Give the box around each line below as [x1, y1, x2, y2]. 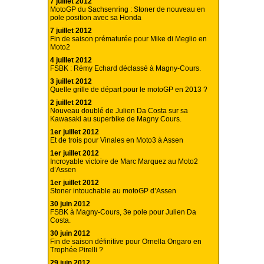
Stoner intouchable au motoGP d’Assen [50, 187, 176, 196]
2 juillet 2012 [50, 98, 92, 107]
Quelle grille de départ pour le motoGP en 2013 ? [50, 85, 207, 94]
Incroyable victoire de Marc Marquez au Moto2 [50, 157, 198, 166]
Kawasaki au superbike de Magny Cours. [50, 115, 181, 124]
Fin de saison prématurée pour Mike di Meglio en [50, 35, 207, 44]
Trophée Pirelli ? [50, 246, 103, 255]
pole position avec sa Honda [50, 14, 141, 22]
